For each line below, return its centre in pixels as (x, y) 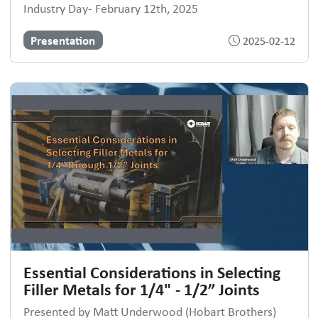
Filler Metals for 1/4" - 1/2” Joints (141, 289)
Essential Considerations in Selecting (152, 272)
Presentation (63, 40)
